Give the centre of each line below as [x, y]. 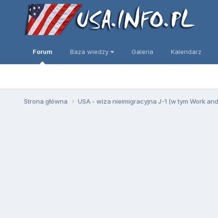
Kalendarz [186, 52]
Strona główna [46, 101]
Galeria [142, 52]
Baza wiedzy [90, 52]
